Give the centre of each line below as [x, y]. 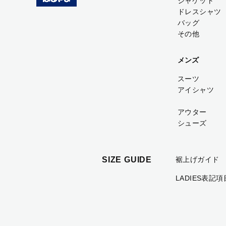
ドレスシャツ [200, 12]
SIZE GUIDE [127, 160]
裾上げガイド [197, 159]
